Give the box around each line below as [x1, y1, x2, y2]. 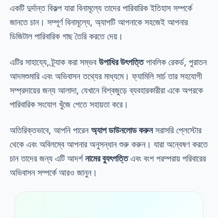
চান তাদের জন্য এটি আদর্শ [10, 153, 85, 163]
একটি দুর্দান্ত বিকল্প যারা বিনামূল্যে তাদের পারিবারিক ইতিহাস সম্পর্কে [10, 3, 192, 13]
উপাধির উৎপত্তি [99, 57, 144, 67]
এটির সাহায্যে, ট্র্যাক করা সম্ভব [10, 57, 99, 67]
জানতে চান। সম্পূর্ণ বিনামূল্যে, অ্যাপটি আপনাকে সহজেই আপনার [10, 17, 188, 27]
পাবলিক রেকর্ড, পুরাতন [144, 57, 207, 67]
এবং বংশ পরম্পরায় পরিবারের [128, 153, 206, 163]
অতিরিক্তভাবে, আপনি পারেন [10, 125, 91, 135]
